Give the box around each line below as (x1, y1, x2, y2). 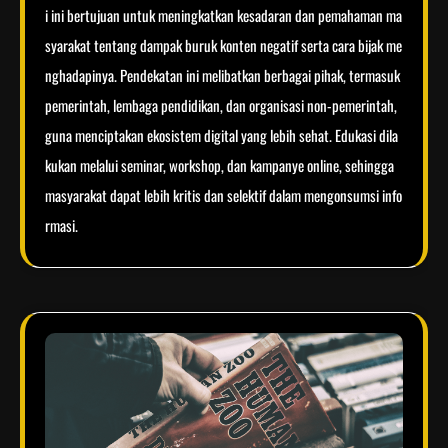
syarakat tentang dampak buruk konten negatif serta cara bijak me (45, 34, 402, 57)
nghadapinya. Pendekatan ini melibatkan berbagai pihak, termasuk (45, 64, 400, 87)
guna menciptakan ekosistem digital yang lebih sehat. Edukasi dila (45, 124, 398, 147)
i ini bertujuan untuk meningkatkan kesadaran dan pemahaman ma (45, 4, 402, 27)
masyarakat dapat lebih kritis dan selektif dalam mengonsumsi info (45, 184, 402, 207)
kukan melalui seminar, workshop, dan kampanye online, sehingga (45, 154, 394, 177)
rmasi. (45, 214, 78, 237)
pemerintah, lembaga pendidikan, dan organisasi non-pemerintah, (45, 94, 397, 117)
